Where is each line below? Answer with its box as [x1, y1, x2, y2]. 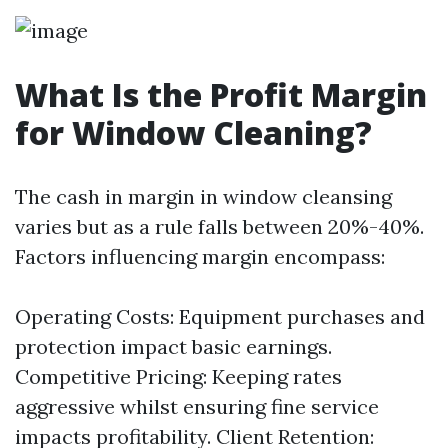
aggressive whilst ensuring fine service [15, 394, 379, 419]
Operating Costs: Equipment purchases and [15, 304, 425, 329]
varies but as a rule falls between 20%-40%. [15, 214, 424, 239]
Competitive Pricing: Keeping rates [15, 364, 342, 389]
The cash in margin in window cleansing [15, 184, 392, 209]
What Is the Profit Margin [15, 73, 427, 116]
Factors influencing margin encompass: [15, 244, 385, 269]
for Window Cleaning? [15, 111, 372, 154]
